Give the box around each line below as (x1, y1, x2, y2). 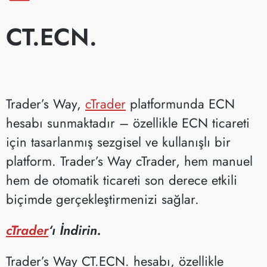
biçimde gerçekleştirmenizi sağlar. (6, 189, 199, 209)
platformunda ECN (126, 94, 235, 113)
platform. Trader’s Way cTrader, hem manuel (6, 151, 253, 170)
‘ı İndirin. (48, 220, 101, 240)
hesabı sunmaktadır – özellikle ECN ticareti (6, 113, 250, 132)
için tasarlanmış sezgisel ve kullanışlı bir (6, 132, 231, 151)
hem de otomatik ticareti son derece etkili (6, 170, 237, 190)
